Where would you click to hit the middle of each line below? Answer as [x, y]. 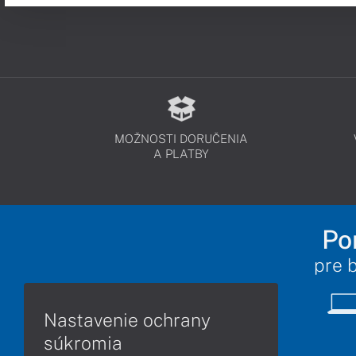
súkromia [83, 342]
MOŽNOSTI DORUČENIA [182, 139]
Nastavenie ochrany [127, 319]
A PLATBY [182, 154]
